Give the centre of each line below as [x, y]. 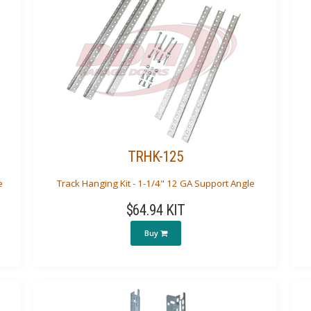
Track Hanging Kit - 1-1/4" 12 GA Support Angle [155, 183]
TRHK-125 [155, 157]
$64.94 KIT [155, 210]
